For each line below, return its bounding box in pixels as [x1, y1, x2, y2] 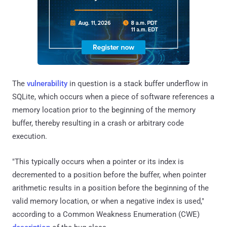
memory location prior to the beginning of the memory [12, 105, 196, 115]
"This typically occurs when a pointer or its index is [12, 157, 184, 166]
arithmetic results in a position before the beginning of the [12, 183, 209, 193]
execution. [12, 131, 47, 141]
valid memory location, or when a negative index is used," [12, 196, 204, 206]
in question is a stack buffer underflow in [67, 79, 208, 88]
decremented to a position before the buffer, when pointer [12, 170, 206, 179]
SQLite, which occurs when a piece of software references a [12, 92, 214, 101]
